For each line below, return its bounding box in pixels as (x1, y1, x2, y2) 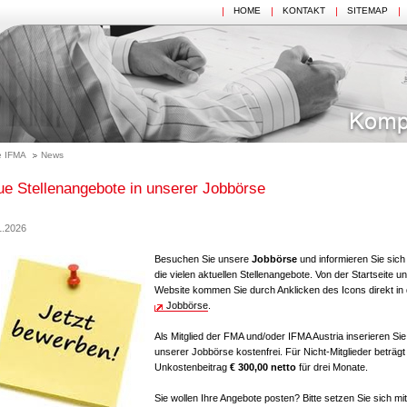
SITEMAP (347, 5, 388, 15)
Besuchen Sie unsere (154, 253, 252, 265)
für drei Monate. (296, 362, 368, 373)
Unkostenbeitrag (154, 362, 227, 373)
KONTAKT (283, 5, 325, 15)
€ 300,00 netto (227, 362, 296, 373)
